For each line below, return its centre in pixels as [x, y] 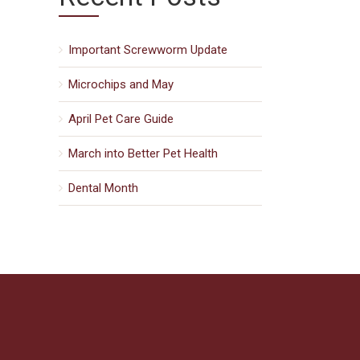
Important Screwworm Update [148, 50]
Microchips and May [121, 84]
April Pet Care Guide [121, 119]
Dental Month [103, 188]
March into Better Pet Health [143, 153]
